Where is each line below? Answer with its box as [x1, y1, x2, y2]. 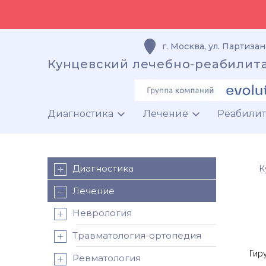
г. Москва [161, 41, 204, 52]
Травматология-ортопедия [72, 229, 201, 241]
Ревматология [72, 252, 141, 264]
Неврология [72, 207, 132, 218]
